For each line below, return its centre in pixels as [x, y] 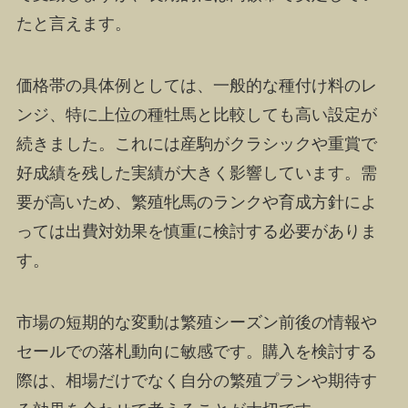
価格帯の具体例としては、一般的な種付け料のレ [196, 85]
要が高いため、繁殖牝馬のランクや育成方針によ [196, 202]
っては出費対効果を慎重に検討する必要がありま [196, 231]
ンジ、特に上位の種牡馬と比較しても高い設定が [196, 114]
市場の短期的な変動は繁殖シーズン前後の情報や [196, 322]
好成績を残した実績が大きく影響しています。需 [196, 173]
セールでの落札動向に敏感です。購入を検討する [196, 351]
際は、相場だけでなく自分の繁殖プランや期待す [196, 380]
